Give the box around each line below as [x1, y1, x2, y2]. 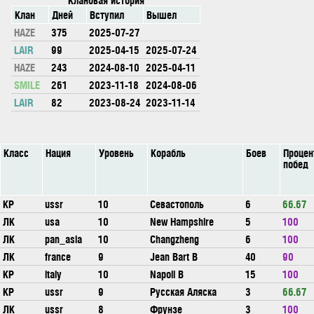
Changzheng [150, 231, 199, 246]
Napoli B [150, 266, 184, 281]
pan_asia [45, 231, 82, 246]
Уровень [99, 145, 134, 160]
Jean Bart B [150, 249, 198, 264]
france [45, 249, 71, 264]
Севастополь [150, 196, 204, 211]
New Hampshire [150, 214, 214, 228]
